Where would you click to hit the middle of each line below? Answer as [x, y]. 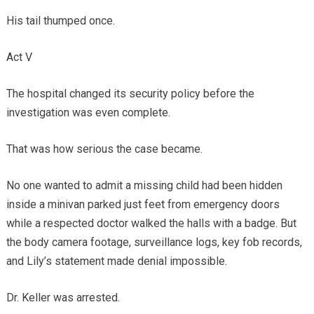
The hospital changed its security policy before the [130, 93]
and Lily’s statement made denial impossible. [116, 261]
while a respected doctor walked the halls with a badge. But [151, 223]
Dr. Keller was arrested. [63, 297]
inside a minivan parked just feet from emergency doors [143, 204]
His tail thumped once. [60, 20]
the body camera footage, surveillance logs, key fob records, [154, 242]
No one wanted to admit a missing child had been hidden [144, 185]
